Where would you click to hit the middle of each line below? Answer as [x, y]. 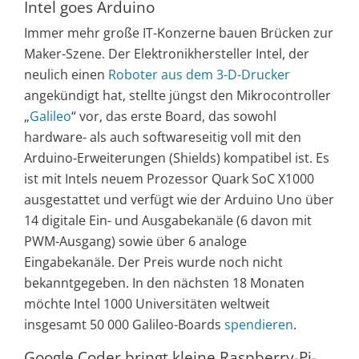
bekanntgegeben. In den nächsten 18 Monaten [164, 282]
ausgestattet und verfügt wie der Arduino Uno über [179, 199]
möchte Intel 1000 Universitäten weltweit [147, 303]
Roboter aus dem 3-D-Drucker [199, 74]
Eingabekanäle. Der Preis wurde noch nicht [153, 262]
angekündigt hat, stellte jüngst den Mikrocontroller [177, 95]
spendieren [259, 324]
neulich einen [66, 74]
